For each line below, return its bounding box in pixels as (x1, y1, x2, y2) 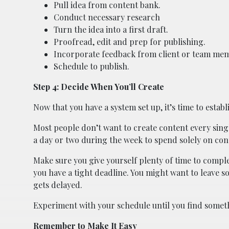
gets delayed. (33, 179, 82, 190)
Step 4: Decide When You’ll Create (33, 81, 164, 92)
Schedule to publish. (54, 60, 129, 72)
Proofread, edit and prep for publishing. (54, 36, 205, 47)
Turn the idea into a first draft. (54, 24, 168, 35)
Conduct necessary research (54, 11, 160, 22)
